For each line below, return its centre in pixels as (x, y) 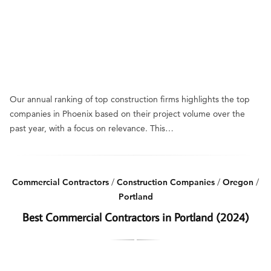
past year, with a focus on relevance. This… (92, 128)
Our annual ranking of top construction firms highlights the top (130, 99)
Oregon (238, 182)
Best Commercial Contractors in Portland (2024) (135, 217)
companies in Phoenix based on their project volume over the (127, 114)
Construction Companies (166, 182)
